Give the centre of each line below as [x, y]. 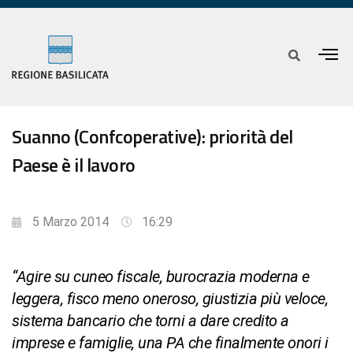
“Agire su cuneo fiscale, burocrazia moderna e [161, 277]
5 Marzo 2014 [71, 222]
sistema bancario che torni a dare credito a [150, 321]
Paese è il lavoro [74, 165]
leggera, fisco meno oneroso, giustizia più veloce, [170, 299]
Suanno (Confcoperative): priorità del [152, 137]
